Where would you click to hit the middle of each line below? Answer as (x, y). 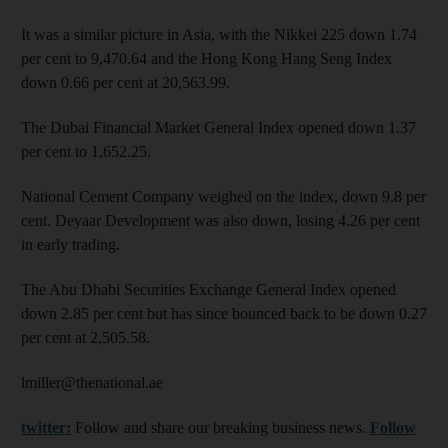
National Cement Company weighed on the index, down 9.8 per (223, 196)
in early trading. (70, 244)
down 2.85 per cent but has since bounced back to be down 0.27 (224, 313)
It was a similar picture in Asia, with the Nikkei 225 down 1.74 (219, 34)
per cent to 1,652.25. (86, 151)
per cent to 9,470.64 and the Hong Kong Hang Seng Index (206, 58)
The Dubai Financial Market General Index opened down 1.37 (218, 127)
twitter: (46, 427)
